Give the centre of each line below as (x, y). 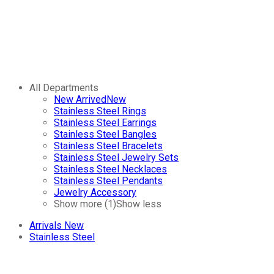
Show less (139, 204)
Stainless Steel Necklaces (110, 169)
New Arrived (80, 100)
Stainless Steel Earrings (105, 123)
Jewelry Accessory (95, 193)
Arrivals (46, 226)
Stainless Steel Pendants (108, 181)
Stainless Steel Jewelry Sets (116, 158)
